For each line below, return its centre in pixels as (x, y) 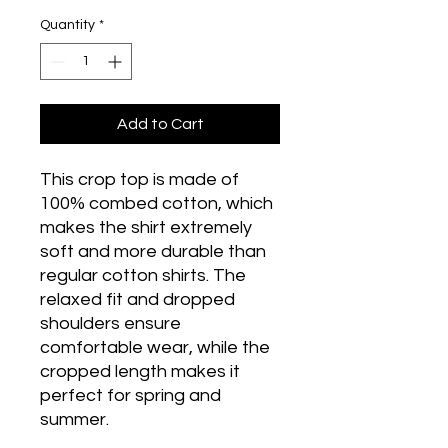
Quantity (67, 24)
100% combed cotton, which (156, 203)
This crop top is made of (139, 179)
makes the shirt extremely (146, 227)
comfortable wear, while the (155, 347)
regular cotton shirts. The (143, 275)
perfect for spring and (130, 395)
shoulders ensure (110, 323)
